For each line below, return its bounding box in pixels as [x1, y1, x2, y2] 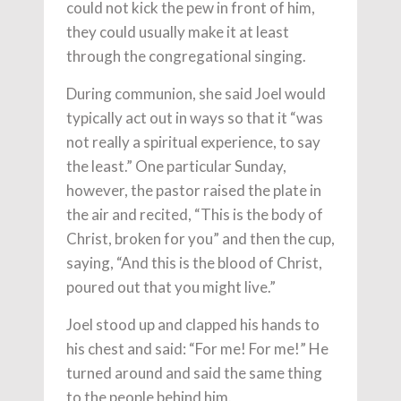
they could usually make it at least [66, 22, 289, 41]
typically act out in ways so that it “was [66, 108, 323, 127]
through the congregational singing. [66, 47, 306, 65]
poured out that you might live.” [66, 277, 276, 296]
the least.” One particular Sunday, [66, 157, 286, 175]
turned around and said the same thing [66, 363, 322, 382]
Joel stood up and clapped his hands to [66, 315, 320, 334]
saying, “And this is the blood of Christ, [66, 253, 322, 272]
